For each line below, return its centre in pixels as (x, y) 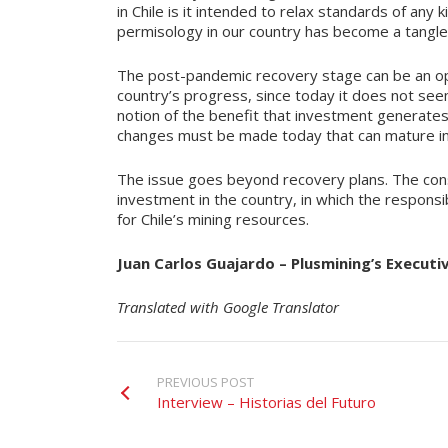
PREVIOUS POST (205, 382)
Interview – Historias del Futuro (266, 402)
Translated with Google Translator (228, 307)
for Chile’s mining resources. (213, 219)
